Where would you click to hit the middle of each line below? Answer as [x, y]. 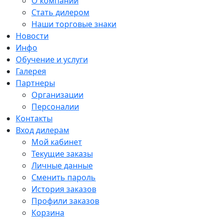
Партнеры [35, 83]
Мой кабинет [57, 142]
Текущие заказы [62, 154]
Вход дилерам [42, 130]
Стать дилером [60, 13]
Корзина [48, 213]
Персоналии [55, 107]
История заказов [64, 189]
